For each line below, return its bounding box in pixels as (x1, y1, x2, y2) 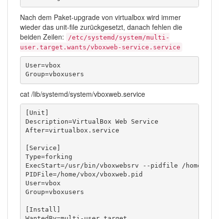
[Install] (25, 206, 61, 214)
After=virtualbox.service (25, 127, 119, 134)
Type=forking (25, 153, 72, 161)
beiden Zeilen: (20, 31, 66, 42)
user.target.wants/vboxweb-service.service (20, 43, 180, 51)
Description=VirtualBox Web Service (25, 118, 158, 126)
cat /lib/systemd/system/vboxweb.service (20, 88, 145, 99)
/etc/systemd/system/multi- (68, 33, 170, 41)
